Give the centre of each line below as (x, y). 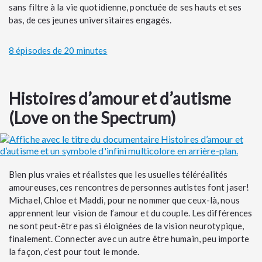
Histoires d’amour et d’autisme (120, 98)
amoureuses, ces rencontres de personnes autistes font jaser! (129, 187)
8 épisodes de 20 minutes (58, 50)
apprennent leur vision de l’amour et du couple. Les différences (131, 213)
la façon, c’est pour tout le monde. (76, 251)
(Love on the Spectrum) (93, 117)
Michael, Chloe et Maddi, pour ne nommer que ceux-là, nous (124, 200)
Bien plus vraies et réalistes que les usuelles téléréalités (118, 174)
